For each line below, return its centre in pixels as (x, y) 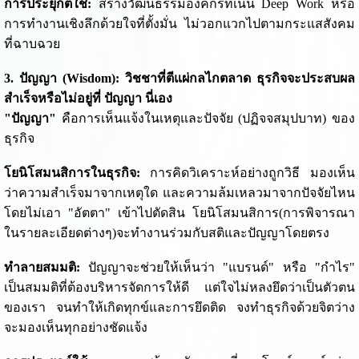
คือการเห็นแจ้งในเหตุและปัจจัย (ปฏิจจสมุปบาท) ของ (206, 119)
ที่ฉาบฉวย (32, 44)
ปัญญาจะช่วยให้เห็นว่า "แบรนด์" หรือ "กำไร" (218, 268)
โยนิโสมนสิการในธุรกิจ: (72, 173)
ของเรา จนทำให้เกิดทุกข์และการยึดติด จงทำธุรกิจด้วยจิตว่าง (179, 308)
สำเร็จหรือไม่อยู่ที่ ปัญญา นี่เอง (88, 99)
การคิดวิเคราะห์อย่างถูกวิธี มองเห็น (248, 173)
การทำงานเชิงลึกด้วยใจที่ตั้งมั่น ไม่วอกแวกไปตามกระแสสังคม (179, 24)
